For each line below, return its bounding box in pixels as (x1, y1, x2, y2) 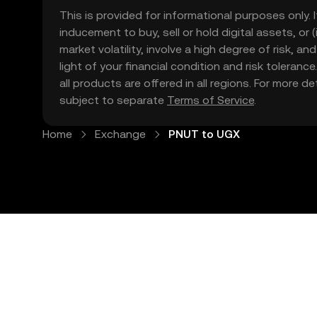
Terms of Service (167, 93, 254, 107)
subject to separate (59, 93, 167, 107)
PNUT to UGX (168, 127, 240, 141)
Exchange (95, 127, 146, 141)
